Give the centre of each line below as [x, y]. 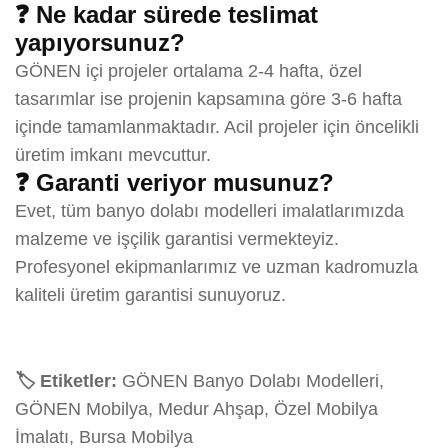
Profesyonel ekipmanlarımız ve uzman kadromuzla [216, 266]
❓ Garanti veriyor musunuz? [174, 182]
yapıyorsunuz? [100, 42]
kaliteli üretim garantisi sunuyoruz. [150, 294]
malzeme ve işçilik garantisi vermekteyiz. [177, 238]
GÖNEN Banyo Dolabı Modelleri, [250, 380]
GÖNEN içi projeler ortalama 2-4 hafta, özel [188, 70]
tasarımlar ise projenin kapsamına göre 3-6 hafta [208, 98]
